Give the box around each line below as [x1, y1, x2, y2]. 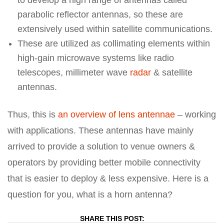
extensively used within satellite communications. [17, 24, 212, 34]
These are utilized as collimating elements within [17, 38, 210, 48]
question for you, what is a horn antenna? [7, 189, 172, 199]
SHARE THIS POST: [79, 214, 144, 222]
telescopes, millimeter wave [17, 67, 130, 77]
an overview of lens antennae [58, 109, 175, 119]
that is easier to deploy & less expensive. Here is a [7, 173, 208, 183]
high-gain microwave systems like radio [17, 53, 174, 63]
